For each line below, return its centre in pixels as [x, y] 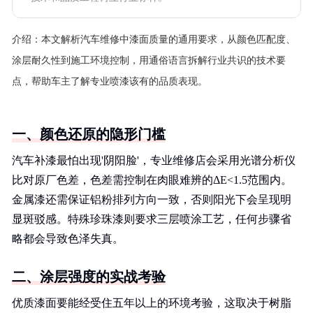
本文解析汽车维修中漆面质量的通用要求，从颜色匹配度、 [168, 39]
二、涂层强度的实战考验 [89, 277]
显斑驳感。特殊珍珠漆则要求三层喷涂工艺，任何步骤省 [152, 219]
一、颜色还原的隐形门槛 [89, 134]
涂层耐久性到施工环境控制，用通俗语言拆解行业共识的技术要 [149, 60]
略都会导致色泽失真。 [68, 239]
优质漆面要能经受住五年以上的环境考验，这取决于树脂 [152, 303]
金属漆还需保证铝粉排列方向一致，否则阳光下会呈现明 [152, 199]
